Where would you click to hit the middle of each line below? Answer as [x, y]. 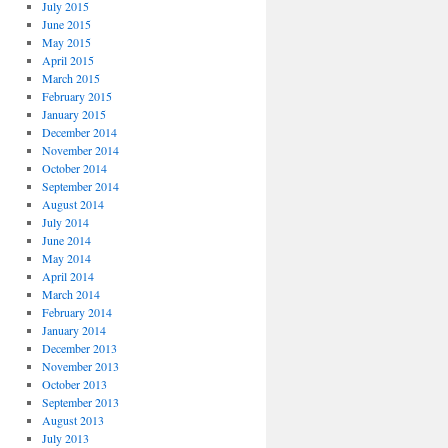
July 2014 [65, 222]
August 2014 [72, 204]
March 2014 [70, 294]
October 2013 [74, 384]
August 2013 [72, 420]
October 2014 [74, 168]
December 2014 [79, 132]
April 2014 [67, 276]
